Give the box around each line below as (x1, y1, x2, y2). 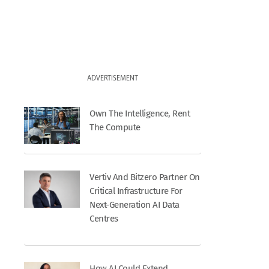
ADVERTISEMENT (87, 74, 139, 82)
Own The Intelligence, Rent (89, 107, 190, 119)
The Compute (89, 121, 141, 133)
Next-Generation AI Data (89, 199, 180, 210)
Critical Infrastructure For (89, 185, 183, 196)
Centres (89, 213, 118, 224)
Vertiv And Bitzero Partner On (89, 171, 200, 183)
